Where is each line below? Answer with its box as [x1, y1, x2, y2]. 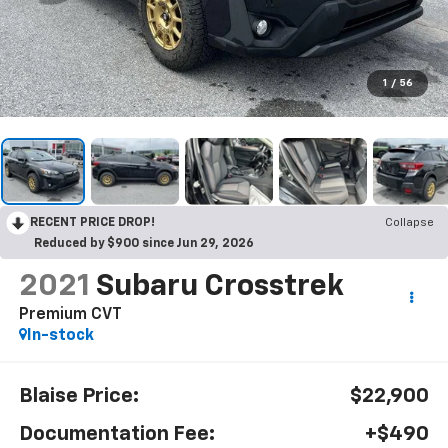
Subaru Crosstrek [95, 271, 344, 302]
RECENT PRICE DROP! [30, 216, 155, 229]
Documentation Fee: [18, 424, 215, 445]
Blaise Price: [18, 386, 139, 407]
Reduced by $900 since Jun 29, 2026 [34, 237, 254, 250]
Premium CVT [18, 306, 122, 323]
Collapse [385, 216, 434, 229]
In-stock [26, 327, 94, 344]
